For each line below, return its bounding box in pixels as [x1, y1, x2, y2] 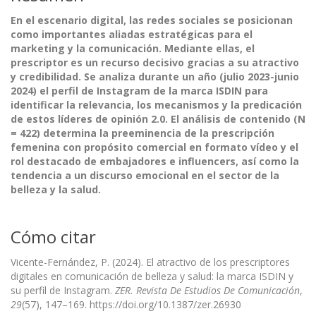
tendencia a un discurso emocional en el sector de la [11, 168, 279, 182]
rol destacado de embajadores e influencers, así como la [11, 154, 299, 168]
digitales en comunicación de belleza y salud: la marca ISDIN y [11, 269, 293, 283]
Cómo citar [11, 224, 96, 248]
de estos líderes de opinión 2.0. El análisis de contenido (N [11, 111, 305, 126]
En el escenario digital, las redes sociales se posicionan [11, 13, 293, 27]
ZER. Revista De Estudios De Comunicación [115, 283, 300, 297]
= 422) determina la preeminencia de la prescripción [11, 126, 274, 140]
